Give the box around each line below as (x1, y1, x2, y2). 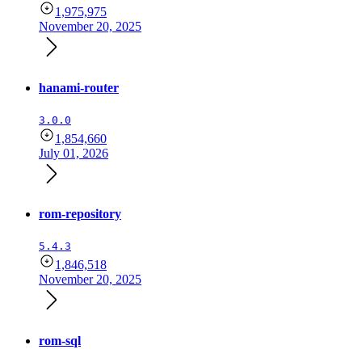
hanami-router (39, 80, 119, 95)
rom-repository (39, 207, 121, 221)
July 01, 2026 (39, 145, 108, 160)
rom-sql (39, 333, 81, 347)
